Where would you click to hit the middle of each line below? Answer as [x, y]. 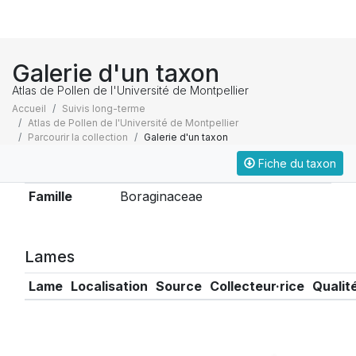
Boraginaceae [161, 196]
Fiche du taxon [296, 163]
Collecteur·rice [257, 286]
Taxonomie [66, 167]
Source [178, 286]
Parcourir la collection [78, 137]
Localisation [109, 286]
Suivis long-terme [104, 108]
